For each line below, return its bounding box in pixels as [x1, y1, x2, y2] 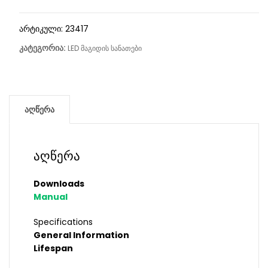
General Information [33, 229, 129, 242]
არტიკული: [19, 23, 65, 35]
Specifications [33, 216, 93, 229]
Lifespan [33, 242, 73, 255]
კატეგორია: [19, 42, 68, 54]
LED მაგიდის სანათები [67, 43, 142, 54]
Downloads [33, 178, 84, 190]
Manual [33, 191, 68, 203]
